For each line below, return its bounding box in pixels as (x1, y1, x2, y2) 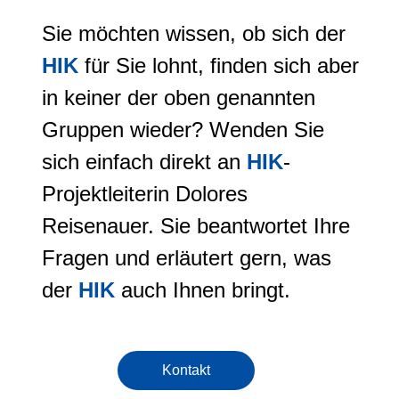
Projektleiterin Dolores (42, 182, 248, 206)
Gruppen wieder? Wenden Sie (42, 118, 324, 142)
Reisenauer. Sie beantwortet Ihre (42, 214, 350, 238)
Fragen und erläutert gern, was (42, 246, 331, 270)
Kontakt (162, 362, 210, 378)
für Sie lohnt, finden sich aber (78, 53, 359, 77)
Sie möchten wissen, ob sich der (42, 21, 346, 45)
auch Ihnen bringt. (115, 278, 290, 302)
